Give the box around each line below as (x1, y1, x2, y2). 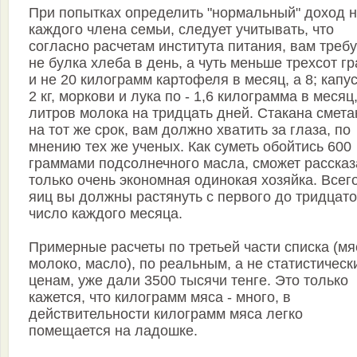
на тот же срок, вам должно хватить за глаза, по (29, 122, 351, 139)
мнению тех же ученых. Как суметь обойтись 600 (29, 139, 351, 155)
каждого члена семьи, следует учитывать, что (29, 22, 334, 38)
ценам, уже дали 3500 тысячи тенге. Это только (29, 273, 348, 289)
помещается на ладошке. (29, 323, 198, 339)
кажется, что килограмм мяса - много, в (29, 289, 291, 306)
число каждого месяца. (29, 206, 182, 222)
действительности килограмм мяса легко (29, 306, 303, 323)
